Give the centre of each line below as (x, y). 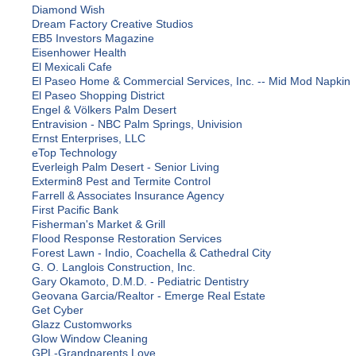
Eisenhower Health (79, 53)
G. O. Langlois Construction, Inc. (114, 267)
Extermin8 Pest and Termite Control (121, 182)
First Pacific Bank (75, 210)
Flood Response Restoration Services (127, 239)
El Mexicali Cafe (72, 67)
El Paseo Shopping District (98, 96)
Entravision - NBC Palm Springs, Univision (137, 124)
